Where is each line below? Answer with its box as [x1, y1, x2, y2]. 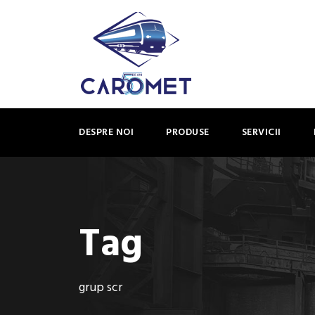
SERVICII [241, 124, 281, 141]
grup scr [79, 278, 122, 298]
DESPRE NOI [79, 124, 134, 141]
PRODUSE [166, 124, 210, 141]
